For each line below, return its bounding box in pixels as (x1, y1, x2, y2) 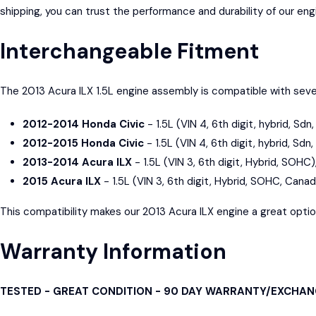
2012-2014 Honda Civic (23, 116, 145, 131)
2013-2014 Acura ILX (23, 154, 132, 169)
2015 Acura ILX (23, 174, 101, 188)
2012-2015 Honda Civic (23, 135, 144, 150)
